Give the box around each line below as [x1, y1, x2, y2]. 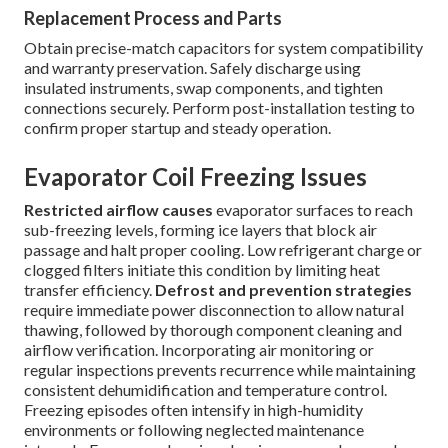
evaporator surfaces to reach [213, 200, 414, 220]
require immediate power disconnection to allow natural [24, 300, 405, 320]
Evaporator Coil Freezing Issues [24, 162, 368, 192]
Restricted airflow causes [24, 200, 214, 220]
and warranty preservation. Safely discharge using [24, 58, 362, 78]
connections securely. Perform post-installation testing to [24, 98, 416, 118]
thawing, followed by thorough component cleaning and [24, 320, 403, 340]
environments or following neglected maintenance [24, 420, 365, 440]
